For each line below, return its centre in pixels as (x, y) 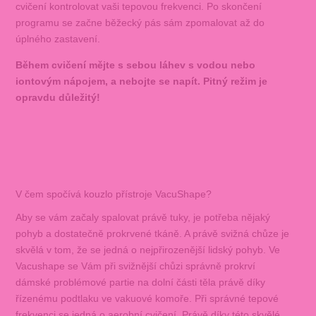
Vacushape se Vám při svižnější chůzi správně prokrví (135, 266)
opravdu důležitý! (57, 98)
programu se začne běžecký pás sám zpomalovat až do (140, 23)
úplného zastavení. (57, 39)
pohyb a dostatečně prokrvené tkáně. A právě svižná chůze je (152, 233)
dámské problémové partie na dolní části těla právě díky (140, 282)
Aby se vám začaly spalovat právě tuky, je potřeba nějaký (142, 217)
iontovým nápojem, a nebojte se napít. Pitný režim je (141, 81)
